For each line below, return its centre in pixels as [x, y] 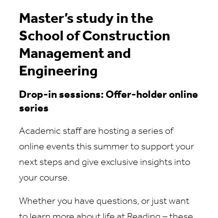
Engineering [60, 72]
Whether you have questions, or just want [104, 201]
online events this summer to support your [107, 147]
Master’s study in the [86, 19]
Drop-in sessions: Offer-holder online [109, 95]
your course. [44, 178]
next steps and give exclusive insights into [105, 163]
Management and [75, 54]
